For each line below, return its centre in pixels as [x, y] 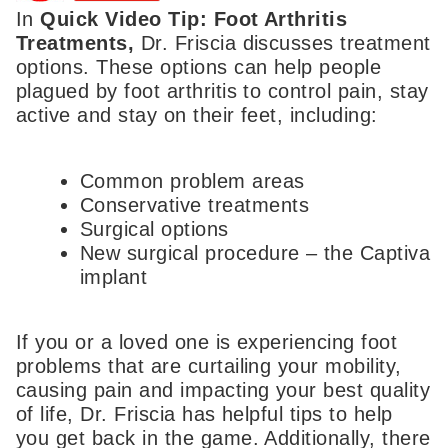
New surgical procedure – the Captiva [255, 252]
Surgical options [154, 228]
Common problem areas [192, 180]
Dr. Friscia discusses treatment [282, 43]
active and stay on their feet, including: [197, 115]
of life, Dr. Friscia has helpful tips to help [204, 414]
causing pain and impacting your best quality [223, 390]
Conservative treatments [195, 204]
